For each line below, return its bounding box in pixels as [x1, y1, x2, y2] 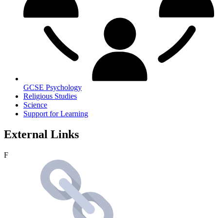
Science [23, 100, 47, 109]
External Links [4, 127, 79, 141]
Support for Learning [23, 109, 88, 118]
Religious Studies [23, 91, 77, 100]
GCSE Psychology [23, 83, 82, 91]
